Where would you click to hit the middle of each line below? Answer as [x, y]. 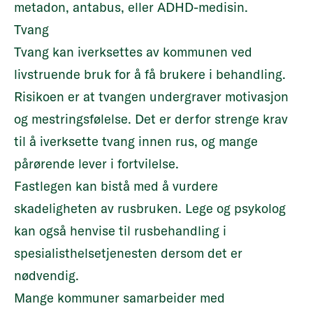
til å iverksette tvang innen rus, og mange [136, 141]
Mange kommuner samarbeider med [119, 298]
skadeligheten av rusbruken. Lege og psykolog [150, 209]
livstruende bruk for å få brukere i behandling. [150, 74]
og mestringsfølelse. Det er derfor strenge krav [151, 119]
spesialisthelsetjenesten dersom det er [128, 253]
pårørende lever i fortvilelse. [98, 164]
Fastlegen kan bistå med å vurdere [116, 186]
